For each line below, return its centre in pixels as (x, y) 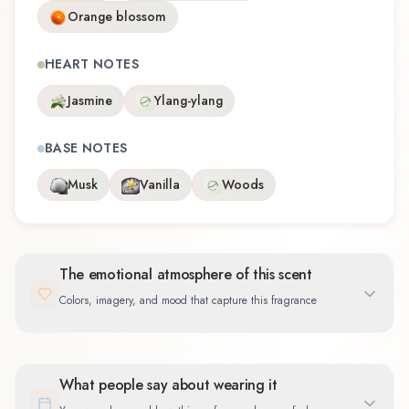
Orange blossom (117, 17)
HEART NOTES (92, 64)
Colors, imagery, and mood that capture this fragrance (188, 301)
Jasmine (90, 101)
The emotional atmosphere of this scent (186, 275)
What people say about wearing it (168, 384)
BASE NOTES (86, 148)
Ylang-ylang (189, 101)
